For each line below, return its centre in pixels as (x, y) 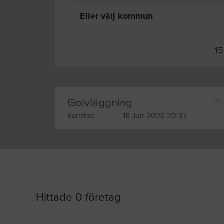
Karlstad (81, 116)
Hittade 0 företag (79, 197)
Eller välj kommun (116, 16)
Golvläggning (100, 103)
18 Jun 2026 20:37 (155, 116)
